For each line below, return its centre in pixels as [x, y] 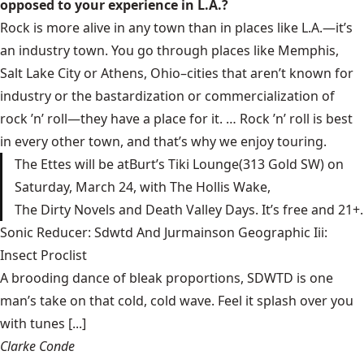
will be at [100, 164]
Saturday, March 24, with [92, 187]
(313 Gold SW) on [291, 164]
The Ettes [43, 164]
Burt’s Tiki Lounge [184, 164]
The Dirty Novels [65, 210]
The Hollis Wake [219, 187]
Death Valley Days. [202, 210]
